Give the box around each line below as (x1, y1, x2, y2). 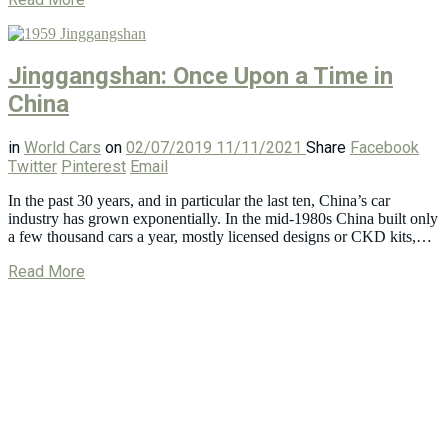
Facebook (350, 138, 419, 158)
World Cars (24, 138, 101, 158)
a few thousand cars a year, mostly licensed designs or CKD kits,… (8, 228, 432, 246)
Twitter (8, 157, 57, 177)
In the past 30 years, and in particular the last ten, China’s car (8, 192, 390, 210)
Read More (8, 262, 85, 282)
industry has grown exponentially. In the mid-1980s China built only (8, 210, 438, 228)
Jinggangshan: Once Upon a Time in (8, 62, 393, 91)
